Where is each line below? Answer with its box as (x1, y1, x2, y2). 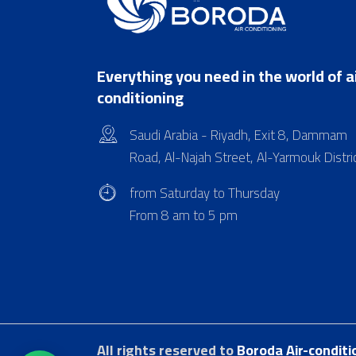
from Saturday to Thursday (129, 180, 280, 207)
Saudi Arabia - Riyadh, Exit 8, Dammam (129, 122, 347, 149)
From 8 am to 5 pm (129, 203, 238, 229)
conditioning (97, 83, 184, 113)
